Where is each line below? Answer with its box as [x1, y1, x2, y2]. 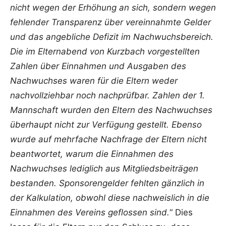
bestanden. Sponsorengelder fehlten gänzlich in [10, 178, 204, 189]
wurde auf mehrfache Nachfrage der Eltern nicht [10, 134, 207, 145]
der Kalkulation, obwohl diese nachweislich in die [10, 193, 209, 203]
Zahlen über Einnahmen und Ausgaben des [10, 61, 186, 72]
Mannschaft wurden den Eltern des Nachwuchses [10, 105, 212, 116]
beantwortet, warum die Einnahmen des [10, 149, 174, 159]
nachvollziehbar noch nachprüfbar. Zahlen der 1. [10, 90, 205, 101]
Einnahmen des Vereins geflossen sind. [10, 207, 169, 218]
